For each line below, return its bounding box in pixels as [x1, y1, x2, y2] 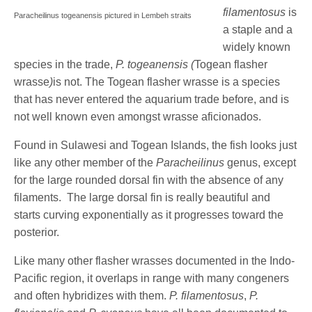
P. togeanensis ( [116, 58, 195, 71]
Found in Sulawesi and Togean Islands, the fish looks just [14, 139, 297, 152]
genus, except [224, 157, 297, 169]
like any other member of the [14, 157, 157, 169]
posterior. [14, 226, 59, 239]
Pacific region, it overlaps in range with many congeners [14, 272, 290, 285]
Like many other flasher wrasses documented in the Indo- [14, 255, 295, 267]
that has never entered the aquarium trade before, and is [14, 93, 290, 106]
